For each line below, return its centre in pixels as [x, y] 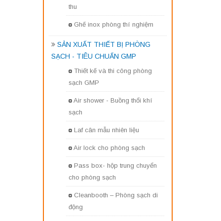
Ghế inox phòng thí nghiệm [114, 24]
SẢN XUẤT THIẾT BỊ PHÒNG [104, 44]
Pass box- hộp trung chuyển [115, 166]
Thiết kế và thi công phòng [113, 71]
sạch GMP [84, 83]
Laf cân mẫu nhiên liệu [107, 130]
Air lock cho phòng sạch [109, 148]
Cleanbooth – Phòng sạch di [116, 195]
